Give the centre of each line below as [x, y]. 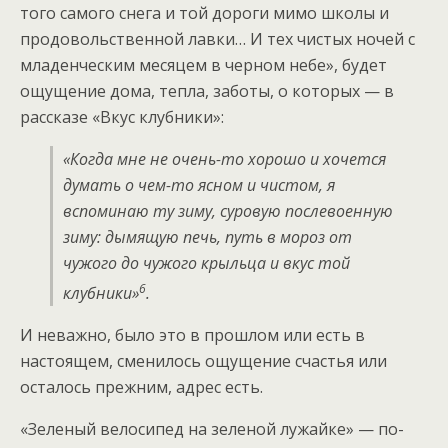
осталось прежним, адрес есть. [141, 387]
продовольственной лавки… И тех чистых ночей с [217, 38]
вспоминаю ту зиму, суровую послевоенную [228, 210]
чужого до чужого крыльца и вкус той [206, 262]
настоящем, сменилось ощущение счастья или [203, 361]
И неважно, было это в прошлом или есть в [192, 335]
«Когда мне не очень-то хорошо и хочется [224, 158]
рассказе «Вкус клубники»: [122, 116]
